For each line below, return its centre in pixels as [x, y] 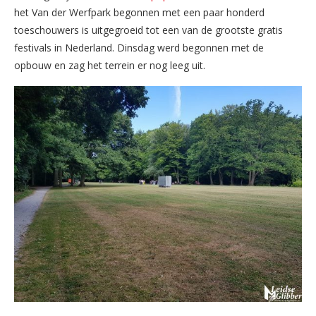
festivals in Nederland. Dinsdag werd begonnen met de [139, 48]
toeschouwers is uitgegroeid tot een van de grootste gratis [148, 30]
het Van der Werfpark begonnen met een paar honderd [139, 13]
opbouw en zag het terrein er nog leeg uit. [110, 66]
